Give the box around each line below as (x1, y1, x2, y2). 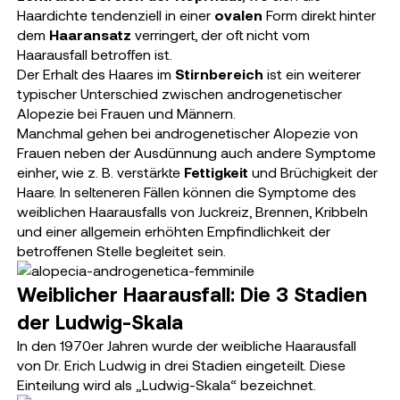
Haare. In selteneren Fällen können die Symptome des (16, 183, 356, 200)
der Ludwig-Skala (16, 310, 183, 333)
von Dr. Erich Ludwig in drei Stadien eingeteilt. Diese (16, 356, 346, 373)
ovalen (213, 6, 262, 23)
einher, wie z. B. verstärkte (16, 163, 184, 180)
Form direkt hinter (262, 6, 376, 23)
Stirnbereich (174, 65, 263, 82)
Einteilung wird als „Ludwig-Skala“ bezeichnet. (16, 376, 316, 393)
